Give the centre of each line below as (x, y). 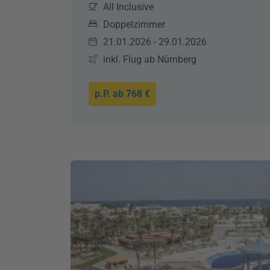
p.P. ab (110, 94)
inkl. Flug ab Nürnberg (150, 59)
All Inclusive (128, 7)
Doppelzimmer (134, 24)
